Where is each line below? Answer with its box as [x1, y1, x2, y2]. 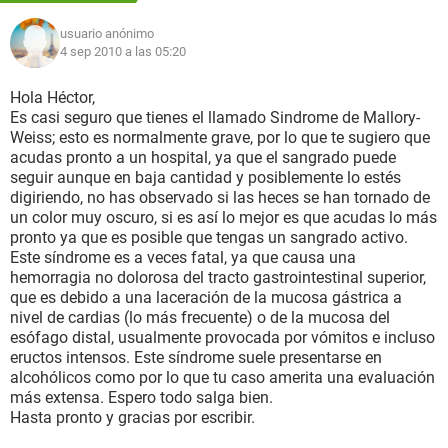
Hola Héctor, [10, 88, 95, 107]
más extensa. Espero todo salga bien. [10, 388, 273, 407]
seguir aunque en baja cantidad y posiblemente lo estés [10, 168, 401, 187]
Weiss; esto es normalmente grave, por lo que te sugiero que [10, 128, 430, 147]
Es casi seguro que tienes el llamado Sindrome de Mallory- [10, 108, 420, 127]
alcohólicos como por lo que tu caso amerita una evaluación [10, 368, 435, 387]
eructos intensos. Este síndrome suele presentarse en [10, 348, 382, 367]
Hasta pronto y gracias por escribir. [10, 408, 255, 427]
